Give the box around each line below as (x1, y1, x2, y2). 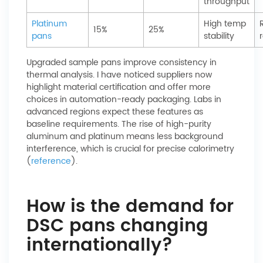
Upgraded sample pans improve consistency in (26, 56, 217, 69)
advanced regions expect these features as (26, 105, 203, 119)
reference (31, 154, 71, 168)
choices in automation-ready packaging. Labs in (26, 93, 221, 106)
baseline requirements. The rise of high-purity (26, 117, 211, 131)
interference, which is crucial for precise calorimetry (26, 142, 234, 156)
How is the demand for (26, 193, 234, 221)
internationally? (26, 231, 173, 260)
